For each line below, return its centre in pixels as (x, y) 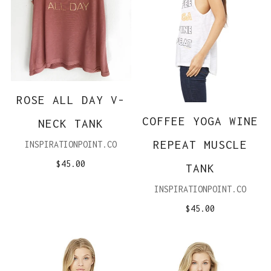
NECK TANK (71, 124)
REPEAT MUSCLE (200, 144)
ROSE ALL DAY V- (71, 100)
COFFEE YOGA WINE (200, 121)
